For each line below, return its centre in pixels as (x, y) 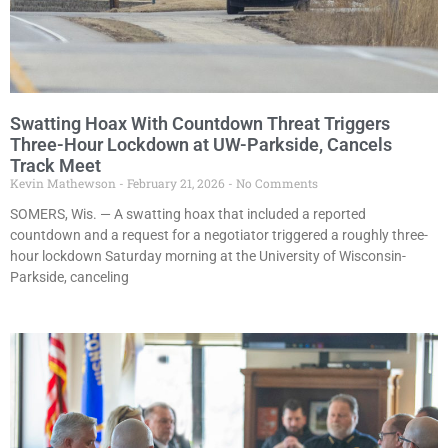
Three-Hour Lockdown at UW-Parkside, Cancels (201, 145)
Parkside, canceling (69, 277)
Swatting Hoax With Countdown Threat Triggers (200, 124)
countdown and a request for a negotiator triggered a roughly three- (219, 235)
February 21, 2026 (176, 183)
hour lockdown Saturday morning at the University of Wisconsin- (208, 256)
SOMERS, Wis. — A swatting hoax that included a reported (188, 214)
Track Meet (55, 166)
